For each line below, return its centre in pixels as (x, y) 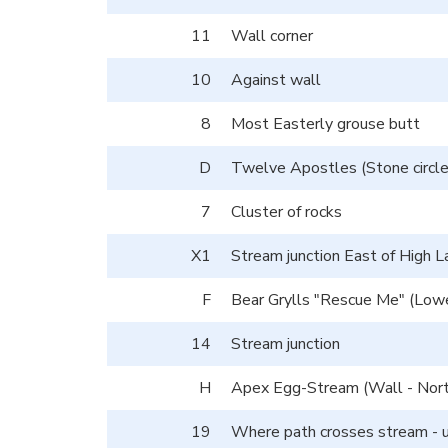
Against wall (276, 79)
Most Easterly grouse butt (325, 123)
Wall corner (272, 35)
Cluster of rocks (286, 211)
